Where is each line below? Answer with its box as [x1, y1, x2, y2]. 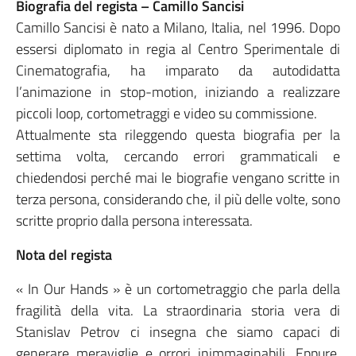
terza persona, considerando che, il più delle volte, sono [16, 188, 340, 211]
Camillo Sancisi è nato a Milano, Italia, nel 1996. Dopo [16, 17, 340, 39]
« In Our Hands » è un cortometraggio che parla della [16, 278, 340, 300]
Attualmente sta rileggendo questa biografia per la [16, 124, 340, 146]
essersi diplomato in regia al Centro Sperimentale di [16, 38, 340, 60]
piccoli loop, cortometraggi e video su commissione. [16, 103, 317, 125]
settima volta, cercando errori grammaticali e [16, 145, 340, 168]
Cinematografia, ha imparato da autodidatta [16, 60, 340, 82]
